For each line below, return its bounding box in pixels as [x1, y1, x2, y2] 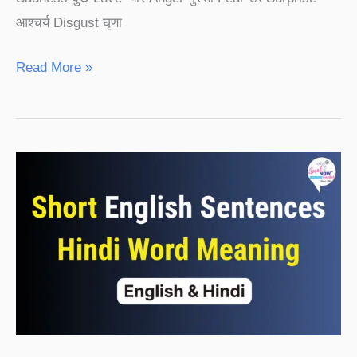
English [15, 181, 59, 197]
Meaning [15, 280, 65, 296]
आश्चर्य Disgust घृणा [16, 14, 122, 30]
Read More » [16, 60, 92, 75]
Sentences [15, 206, 78, 222]
